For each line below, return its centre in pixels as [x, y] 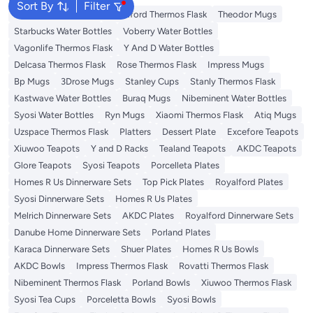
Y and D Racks [119, 148]
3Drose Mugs [87, 81]
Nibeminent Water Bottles [234, 98]
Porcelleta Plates [185, 165]
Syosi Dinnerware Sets [59, 198]
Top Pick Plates [173, 182]
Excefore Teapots [263, 131]
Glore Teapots [43, 165]
